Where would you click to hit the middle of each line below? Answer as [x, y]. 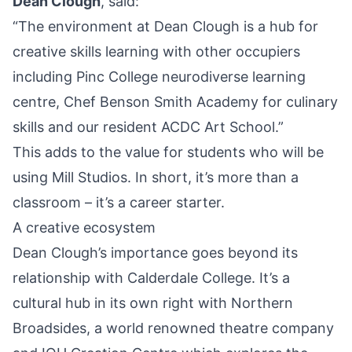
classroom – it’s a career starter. [119, 203]
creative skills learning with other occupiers [156, 52]
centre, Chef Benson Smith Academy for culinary [175, 102]
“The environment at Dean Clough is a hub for [165, 27]
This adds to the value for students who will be [168, 152]
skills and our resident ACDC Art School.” [148, 127]
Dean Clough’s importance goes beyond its [155, 253]
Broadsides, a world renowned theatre [142, 328]
